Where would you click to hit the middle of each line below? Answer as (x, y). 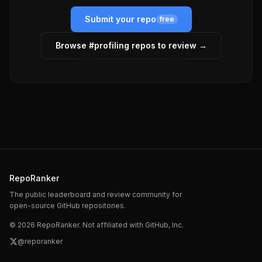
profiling (111, 45)
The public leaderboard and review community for (96, 194)
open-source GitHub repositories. (68, 206)
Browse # (75, 45)
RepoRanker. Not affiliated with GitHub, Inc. (109, 225)
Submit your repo (120, 19)
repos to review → (168, 45)
